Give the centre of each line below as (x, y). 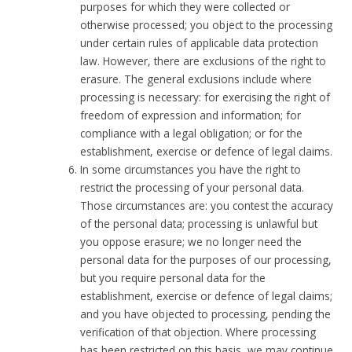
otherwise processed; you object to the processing (207, 25)
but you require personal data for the (173, 278)
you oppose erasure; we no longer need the (191, 242)
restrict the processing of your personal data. (192, 188)
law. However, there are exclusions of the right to (203, 61)
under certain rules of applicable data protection (200, 43)
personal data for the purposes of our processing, (206, 260)
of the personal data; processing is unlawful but (199, 224)
